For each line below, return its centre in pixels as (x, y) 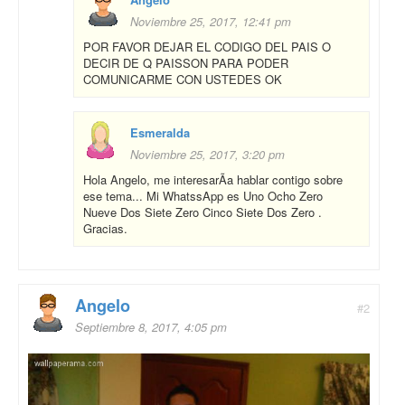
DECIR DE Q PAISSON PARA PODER (186, 62)
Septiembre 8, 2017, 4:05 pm (151, 326)
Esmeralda (160, 132)
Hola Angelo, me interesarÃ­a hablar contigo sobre (213, 179)
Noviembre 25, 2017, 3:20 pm (207, 154)
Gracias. (105, 228)
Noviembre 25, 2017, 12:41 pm (211, 21)
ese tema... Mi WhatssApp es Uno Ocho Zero (203, 195)
